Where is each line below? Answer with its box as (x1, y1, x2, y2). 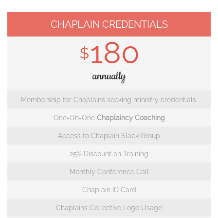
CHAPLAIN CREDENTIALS (50, 18, 168, 30)
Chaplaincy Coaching (96, 113, 165, 122)
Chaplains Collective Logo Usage (56, 203, 162, 212)
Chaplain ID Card (82, 185, 136, 194)
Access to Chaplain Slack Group (58, 131, 160, 140)
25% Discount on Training (70, 149, 148, 158)
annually (92, 69, 126, 83)
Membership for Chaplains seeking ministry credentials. (20, 95, 198, 104)
